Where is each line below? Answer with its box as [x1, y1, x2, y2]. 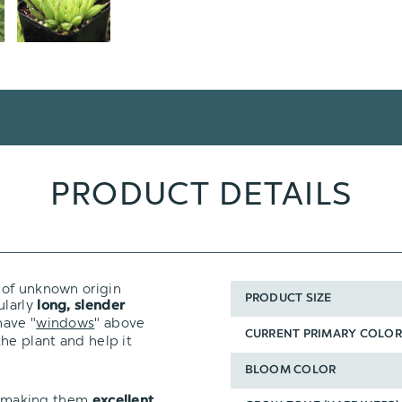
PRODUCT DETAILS [49, 175, 353, 213]
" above [94, 314, 145, 331]
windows [36, 314, 95, 331]
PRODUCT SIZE [244, 293, 332, 305]
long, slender [32, 299, 126, 313]
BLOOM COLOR [244, 364, 336, 377]
